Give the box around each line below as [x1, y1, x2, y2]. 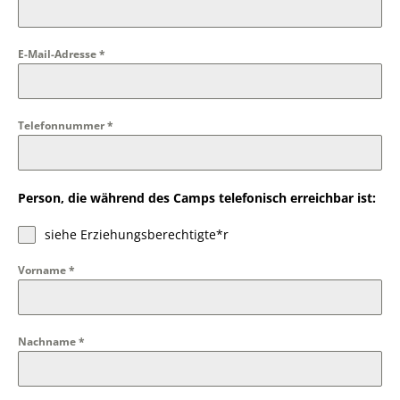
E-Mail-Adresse [18, 46, 99, 62]
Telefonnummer [18, 118, 107, 133]
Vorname [18, 262, 69, 278]
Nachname [18, 334, 79, 349]
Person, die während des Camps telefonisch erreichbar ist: [18, 189, 376, 206]
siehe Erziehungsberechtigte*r [45, 226, 229, 243]
